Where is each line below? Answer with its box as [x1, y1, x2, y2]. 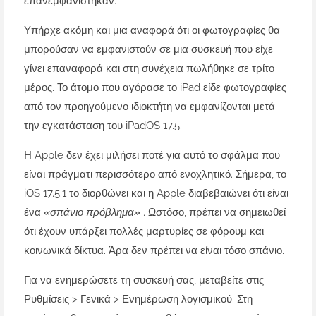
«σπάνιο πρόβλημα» [44, 206, 143, 219]
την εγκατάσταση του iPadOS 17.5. [24, 119, 182, 133]
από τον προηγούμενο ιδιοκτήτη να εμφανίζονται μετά [24, 100, 275, 114]
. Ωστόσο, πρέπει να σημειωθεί [143, 206, 286, 219]
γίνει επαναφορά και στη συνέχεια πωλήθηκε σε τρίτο [24, 62, 274, 75]
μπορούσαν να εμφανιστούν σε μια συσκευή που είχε [24, 43, 273, 56]
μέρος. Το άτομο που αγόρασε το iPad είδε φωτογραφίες [24, 81, 286, 95]
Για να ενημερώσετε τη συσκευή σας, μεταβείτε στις [24, 274, 264, 287]
